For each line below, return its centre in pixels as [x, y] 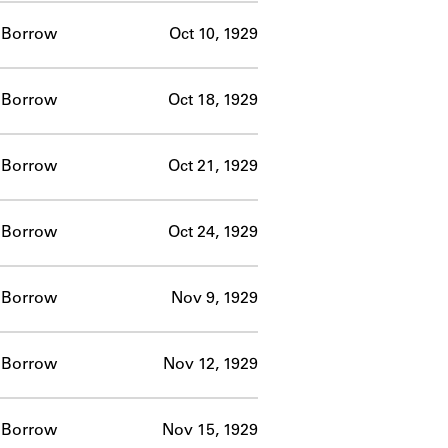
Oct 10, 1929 [213, 34]
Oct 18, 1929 [213, 100]
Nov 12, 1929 [210, 364]
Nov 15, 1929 [210, 430]
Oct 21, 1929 [213, 166]
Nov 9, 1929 [214, 298]
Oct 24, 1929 [213, 232]
